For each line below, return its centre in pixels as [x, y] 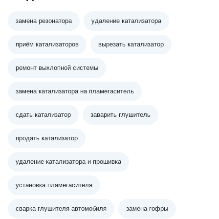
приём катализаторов [47, 44]
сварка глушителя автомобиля [61, 208]
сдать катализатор [43, 115]
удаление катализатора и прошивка [68, 162]
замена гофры [147, 208]
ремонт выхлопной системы [57, 68]
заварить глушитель [120, 115]
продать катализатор [47, 138]
